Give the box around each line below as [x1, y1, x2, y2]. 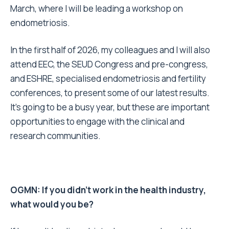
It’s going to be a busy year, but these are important [10, 101, 210, 113]
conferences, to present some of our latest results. [10, 87, 210, 99]
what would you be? [10, 198, 94, 211]
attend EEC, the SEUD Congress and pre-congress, [10, 58, 208, 71]
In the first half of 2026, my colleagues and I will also [10, 44, 210, 56]
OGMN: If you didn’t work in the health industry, [10, 184, 206, 196]
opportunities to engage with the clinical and [10, 116, 185, 128]
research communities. [10, 130, 101, 142]
